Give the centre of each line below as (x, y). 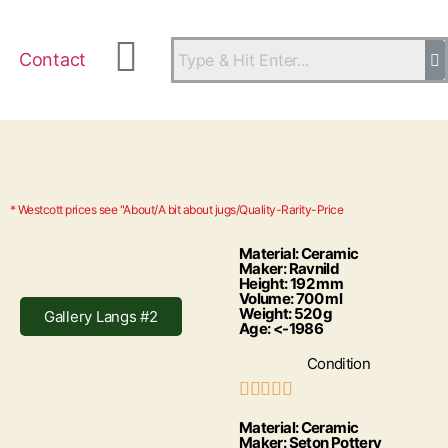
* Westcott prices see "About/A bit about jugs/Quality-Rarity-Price (176, 209)
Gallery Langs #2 (100, 316)
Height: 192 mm (291, 283)
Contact (52, 59)
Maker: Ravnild (289, 268)
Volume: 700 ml (290, 298)
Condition (338, 363)
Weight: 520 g (285, 313)
